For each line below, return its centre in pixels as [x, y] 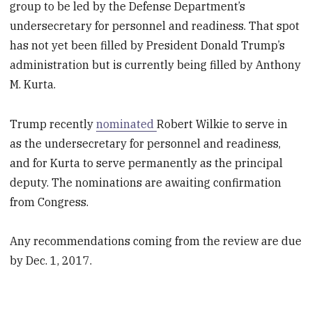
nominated [127, 124]
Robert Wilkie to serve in [223, 124]
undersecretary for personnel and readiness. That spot [155, 25]
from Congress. [51, 202]
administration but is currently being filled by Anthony [156, 64]
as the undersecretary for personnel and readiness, [146, 143]
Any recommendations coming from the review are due [156, 241]
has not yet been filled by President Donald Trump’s [148, 45]
